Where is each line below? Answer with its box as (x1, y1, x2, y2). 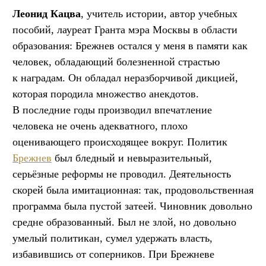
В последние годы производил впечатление (12, 103, 212, 116)
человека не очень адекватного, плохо (12, 119, 188, 132)
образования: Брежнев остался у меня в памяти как (12, 39, 248, 52)
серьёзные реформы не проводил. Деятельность (12, 167, 231, 180)
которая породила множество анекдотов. (12, 87, 199, 100)
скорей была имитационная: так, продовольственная (12, 183, 254, 196)
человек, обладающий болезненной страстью (12, 55, 220, 68)
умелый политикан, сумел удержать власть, (12, 232, 213, 244)
